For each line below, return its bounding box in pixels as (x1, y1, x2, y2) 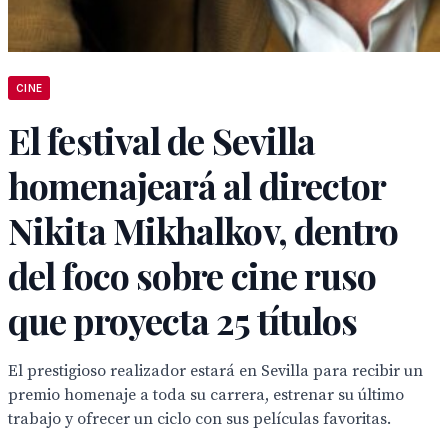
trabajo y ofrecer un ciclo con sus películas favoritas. (8, 409, 391, 429)
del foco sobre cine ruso (8, 251, 377, 299)
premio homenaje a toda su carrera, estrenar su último (8, 385, 404, 405)
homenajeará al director (8, 161, 386, 209)
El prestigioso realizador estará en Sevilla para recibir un (8, 361, 423, 381)
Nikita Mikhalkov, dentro (8, 206, 399, 254)
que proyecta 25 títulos (8, 296, 358, 344)
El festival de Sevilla (8, 116, 316, 164)
